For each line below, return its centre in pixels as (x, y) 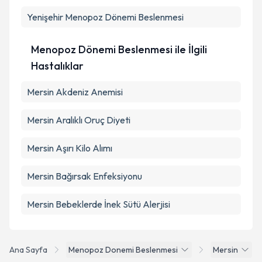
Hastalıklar (58, 66)
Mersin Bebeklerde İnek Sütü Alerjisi (99, 204)
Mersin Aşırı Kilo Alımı (70, 148)
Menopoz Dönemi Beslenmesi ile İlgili (119, 49)
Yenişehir (45, 17)
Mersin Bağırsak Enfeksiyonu (85, 176)
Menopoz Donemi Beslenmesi (123, 250)
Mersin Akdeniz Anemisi (75, 92)
